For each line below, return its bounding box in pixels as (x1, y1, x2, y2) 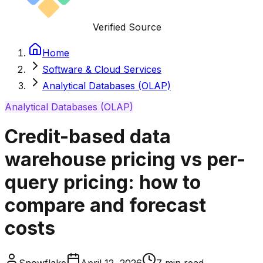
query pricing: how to (5, 171, 201, 194)
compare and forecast (5, 194, 206, 217)
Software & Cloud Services (42, 63, 161, 75)
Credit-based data (5, 125, 171, 149)
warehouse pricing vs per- (5, 148, 245, 171)
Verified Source (93, 21, 161, 33)
